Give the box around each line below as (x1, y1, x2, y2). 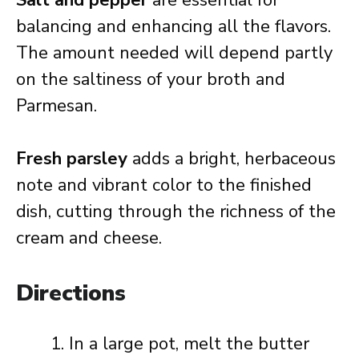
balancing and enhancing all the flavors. (16, 14, 331, 38)
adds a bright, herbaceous (127, 147, 336, 171)
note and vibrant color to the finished (16, 173, 312, 197)
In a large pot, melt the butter (69, 332, 309, 356)
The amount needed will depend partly (16, 41, 333, 65)
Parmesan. (16, 94, 97, 118)
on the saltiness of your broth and (16, 67, 285, 91)
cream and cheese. (16, 226, 162, 250)
